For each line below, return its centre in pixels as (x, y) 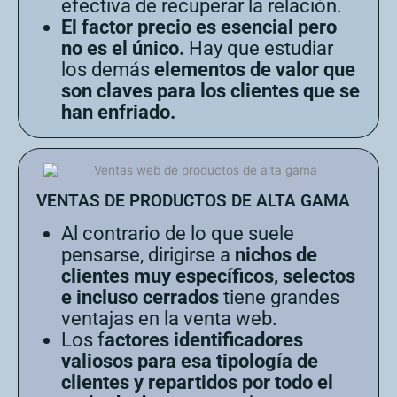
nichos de (274, 255)
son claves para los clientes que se (210, 91)
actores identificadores (204, 340)
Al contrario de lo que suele (178, 234)
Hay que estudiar (259, 49)
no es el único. (123, 49)
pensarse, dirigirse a (146, 255)
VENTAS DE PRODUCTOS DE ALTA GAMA (193, 201)
